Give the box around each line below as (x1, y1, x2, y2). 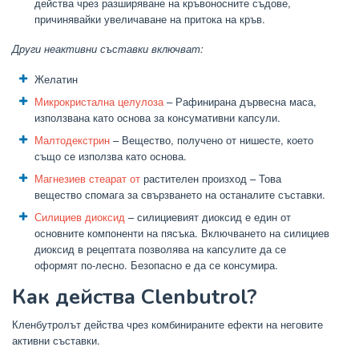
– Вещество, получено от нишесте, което (110, 131, 313, 147)
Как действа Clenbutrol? (12, 283, 257, 312)
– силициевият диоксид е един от (125, 208, 291, 224)
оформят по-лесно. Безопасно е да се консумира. (34, 256, 278, 272)
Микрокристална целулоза (34, 93, 163, 109)
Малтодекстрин (34, 131, 110, 147)
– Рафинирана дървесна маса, (163, 93, 317, 109)
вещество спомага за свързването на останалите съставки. (34, 186, 325, 202)
